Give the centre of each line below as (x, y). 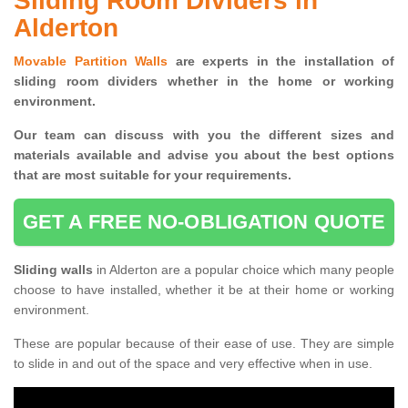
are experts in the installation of (281, 61)
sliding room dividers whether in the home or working (204, 82)
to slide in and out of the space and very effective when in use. (193, 364)
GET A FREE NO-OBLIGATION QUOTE (204, 222)
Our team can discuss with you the (137, 135)
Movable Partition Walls (91, 61)
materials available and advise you (126, 155)
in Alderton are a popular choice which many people (245, 270)
